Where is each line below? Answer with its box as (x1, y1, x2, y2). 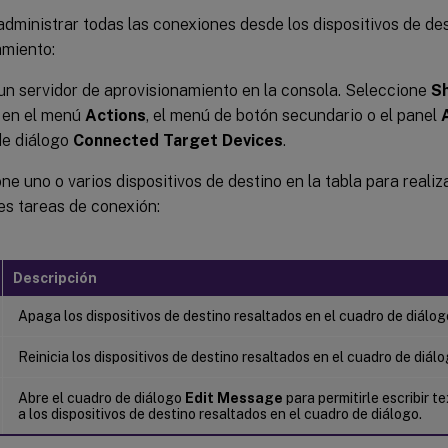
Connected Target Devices (73, 130, 283, 150)
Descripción (13, 269, 97, 286)
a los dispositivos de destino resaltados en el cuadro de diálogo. (18, 405, 422, 422)
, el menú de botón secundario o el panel (146, 105, 441, 125)
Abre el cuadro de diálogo (18, 389, 185, 406)
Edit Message (185, 389, 283, 406)
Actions (85, 105, 146, 125)
